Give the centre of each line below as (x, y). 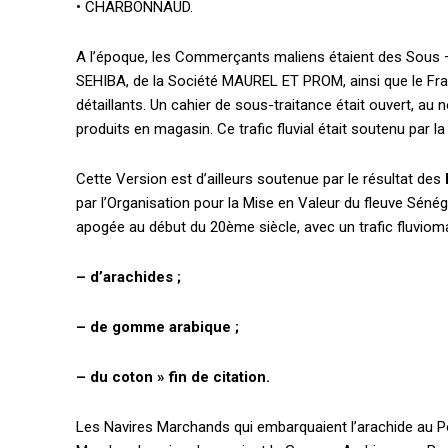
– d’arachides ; (128, 277)
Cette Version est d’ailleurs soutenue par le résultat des (260, 179)
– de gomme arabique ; (157, 327)
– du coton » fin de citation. (173, 377)
